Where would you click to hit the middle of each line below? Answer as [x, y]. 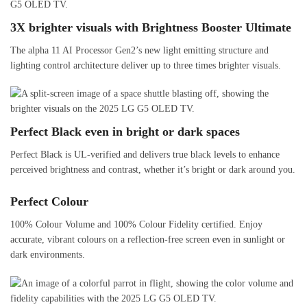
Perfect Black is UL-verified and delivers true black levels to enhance [145, 155]
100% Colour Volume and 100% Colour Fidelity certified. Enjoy [136, 225]
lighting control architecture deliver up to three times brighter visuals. [146, 65]
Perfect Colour [49, 202]
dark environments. [48, 255]
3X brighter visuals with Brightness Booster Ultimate [151, 27]
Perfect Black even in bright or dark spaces [125, 132]
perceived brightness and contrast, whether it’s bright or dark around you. [153, 170]
